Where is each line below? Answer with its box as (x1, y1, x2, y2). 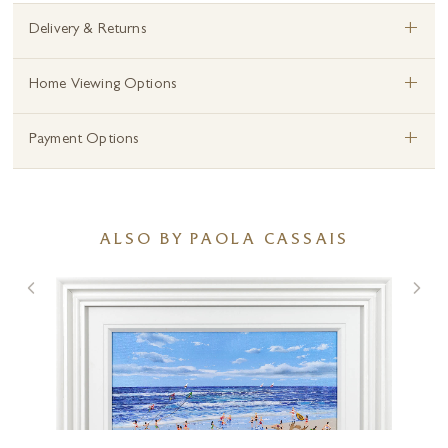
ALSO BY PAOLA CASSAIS (99, 233, 349, 250)
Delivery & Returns (29, 23, 147, 39)
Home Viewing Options (29, 78, 177, 94)
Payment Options (29, 133, 140, 149)
